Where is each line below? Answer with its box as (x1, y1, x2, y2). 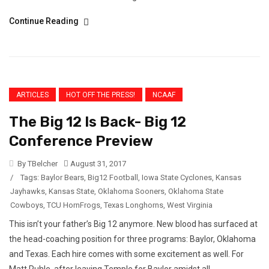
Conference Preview (9, 133, 153, 150)
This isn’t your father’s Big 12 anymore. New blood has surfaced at (9, 219, 258, 229)
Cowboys (10, 201, 43, 210)
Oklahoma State (168, 187, 223, 196)
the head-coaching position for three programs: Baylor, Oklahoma (9, 234, 256, 244)
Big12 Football (88, 173, 138, 183)
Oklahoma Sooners (98, 187, 165, 196)
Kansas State (49, 187, 94, 196)
